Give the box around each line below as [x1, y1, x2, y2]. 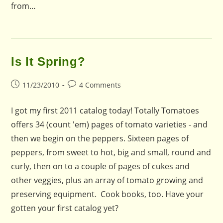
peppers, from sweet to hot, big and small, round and [11, 147, 212, 158]
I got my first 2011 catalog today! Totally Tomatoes [11, 105, 200, 116]
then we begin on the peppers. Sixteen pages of [11, 133, 189, 144]
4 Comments [79, 80, 121, 90]
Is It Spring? [11, 55, 86, 68]
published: [10, 90, 47, 100]
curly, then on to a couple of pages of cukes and [11, 161, 190, 172]
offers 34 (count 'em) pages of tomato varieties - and [11, 119, 208, 130]
